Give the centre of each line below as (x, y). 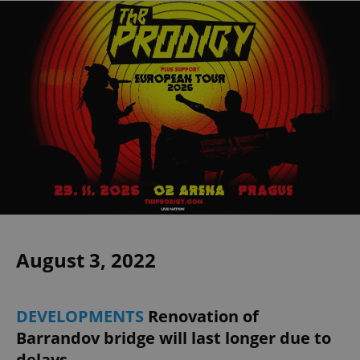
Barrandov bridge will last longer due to (174, 338)
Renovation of (203, 317)
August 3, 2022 (86, 260)
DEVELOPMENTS (82, 317)
